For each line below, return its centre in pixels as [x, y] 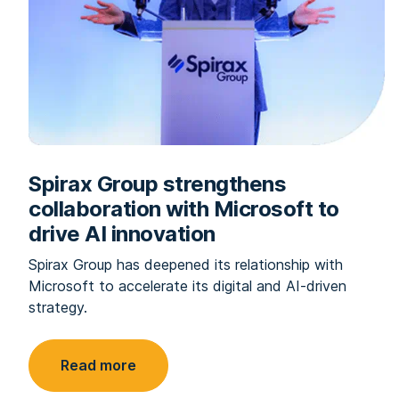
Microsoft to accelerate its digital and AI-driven [187, 286]
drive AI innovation [122, 234]
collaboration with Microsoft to [184, 209]
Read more [98, 365]
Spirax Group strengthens [157, 184]
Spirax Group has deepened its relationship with [186, 265]
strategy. [58, 307]
